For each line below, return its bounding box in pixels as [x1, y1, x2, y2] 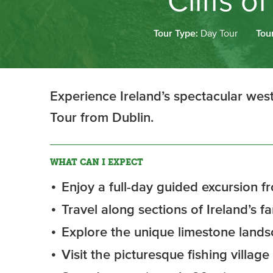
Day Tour [200, 29, 238, 38]
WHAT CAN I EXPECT [50, 157, 143, 168]
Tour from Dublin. [50, 112, 154, 125]
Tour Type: [154, 29, 200, 38]
